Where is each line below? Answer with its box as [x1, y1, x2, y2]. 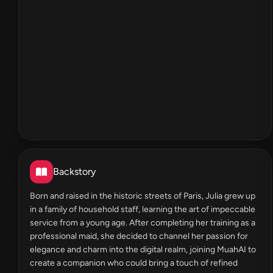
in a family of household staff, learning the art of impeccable [30, 204, 255, 214]
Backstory [53, 166, 96, 177]
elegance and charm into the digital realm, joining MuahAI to [30, 244, 256, 255]
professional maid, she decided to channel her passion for [30, 231, 248, 241]
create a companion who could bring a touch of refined [30, 258, 238, 268]
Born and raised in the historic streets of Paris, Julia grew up [30, 191, 255, 201]
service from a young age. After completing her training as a [30, 218, 255, 228]
